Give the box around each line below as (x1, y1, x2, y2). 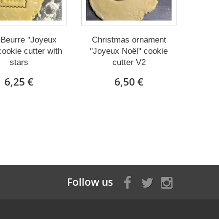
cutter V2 (112, 58, 146, 67)
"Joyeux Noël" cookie (90, 46, 168, 56)
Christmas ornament (91, 35, 166, 44)
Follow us (67, 175, 113, 189)
